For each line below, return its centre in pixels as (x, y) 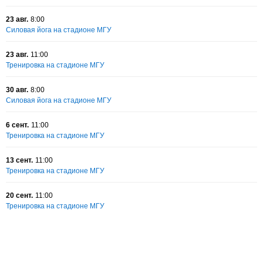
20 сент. (19, 195)
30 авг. (17, 90)
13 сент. (19, 160)
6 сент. (17, 125)
